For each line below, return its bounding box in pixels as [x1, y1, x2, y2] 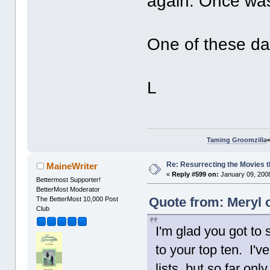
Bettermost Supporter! [36, 175, 101, 183]
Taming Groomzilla [206, 136, 267, 143]
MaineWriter [46, 160, 98, 171]
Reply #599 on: [172, 170, 219, 178]
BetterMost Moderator [36, 185, 101, 193]
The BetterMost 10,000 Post [36, 195, 119, 202]
